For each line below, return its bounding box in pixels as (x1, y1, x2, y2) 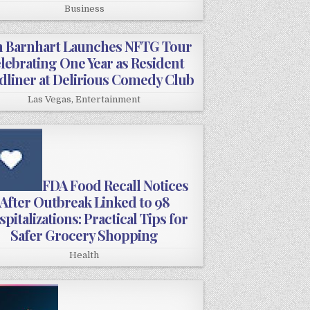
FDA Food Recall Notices (42, 176, 189, 195)
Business (64, 3, 104, 15)
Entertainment (75, 94, 141, 105)
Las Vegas (28, 94, 72, 105)
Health (69, 250, 100, 261)
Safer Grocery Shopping (10, 226, 158, 245)
